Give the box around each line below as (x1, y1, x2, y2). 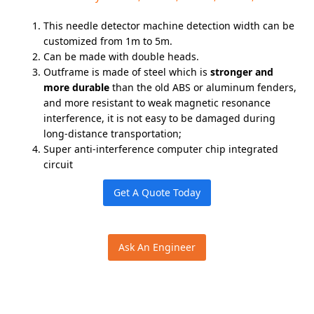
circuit (43, 157, 74, 171)
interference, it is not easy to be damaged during (43, 111, 276, 125)
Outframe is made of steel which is (43, 64, 211, 78)
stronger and (210, 64, 274, 78)
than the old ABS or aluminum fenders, (109, 80, 297, 94)
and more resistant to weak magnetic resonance (43, 95, 271, 109)
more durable (43, 80, 110, 94)
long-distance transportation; (43, 126, 182, 140)
